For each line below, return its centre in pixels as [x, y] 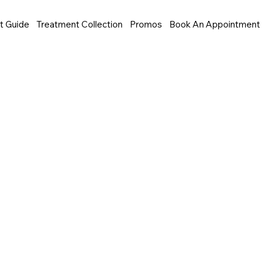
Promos [146, 25]
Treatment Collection [80, 25]
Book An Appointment [215, 25]
